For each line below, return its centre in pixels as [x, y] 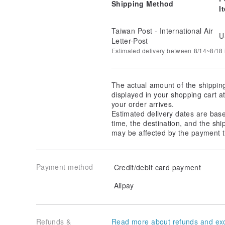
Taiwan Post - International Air [162, 30]
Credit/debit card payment [156, 167]
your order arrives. [143, 104]
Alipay [123, 185]
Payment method [65, 166]
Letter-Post [130, 40]
